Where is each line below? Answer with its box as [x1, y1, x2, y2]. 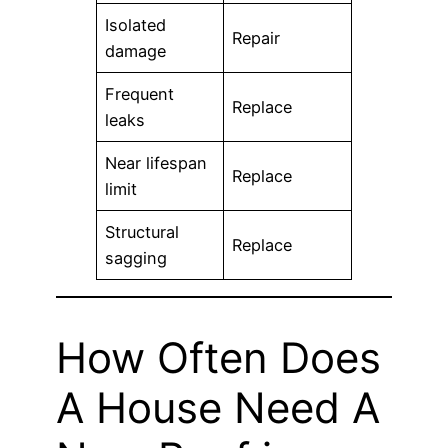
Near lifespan [105, 152, 208, 173]
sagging [105, 247, 168, 268]
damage [105, 40, 167, 61]
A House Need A [56, 381, 380, 433]
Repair [232, 27, 281, 48]
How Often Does [56, 331, 381, 383]
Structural [105, 221, 180, 242]
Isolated [105, 14, 167, 35]
